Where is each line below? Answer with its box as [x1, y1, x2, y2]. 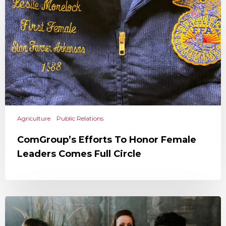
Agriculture [17, 115, 50, 122]
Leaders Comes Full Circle [17, 148, 141, 159]
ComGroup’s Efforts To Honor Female [17, 134, 196, 145]
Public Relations [56, 115, 103, 122]
